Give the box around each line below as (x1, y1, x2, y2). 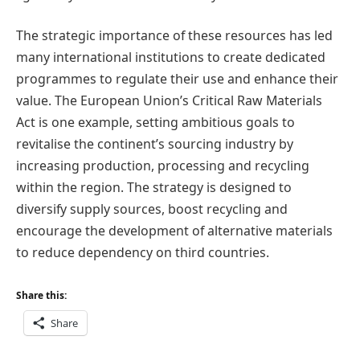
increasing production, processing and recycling (16, 157, 309, 175)
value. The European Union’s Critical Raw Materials (16, 92, 322, 110)
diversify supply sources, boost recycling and (16, 200, 288, 219)
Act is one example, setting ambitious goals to (16, 113, 295, 132)
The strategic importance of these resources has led (16, 27, 333, 45)
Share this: (16, 288, 67, 302)
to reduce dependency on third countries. (16, 243, 269, 262)
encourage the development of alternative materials (16, 222, 333, 240)
